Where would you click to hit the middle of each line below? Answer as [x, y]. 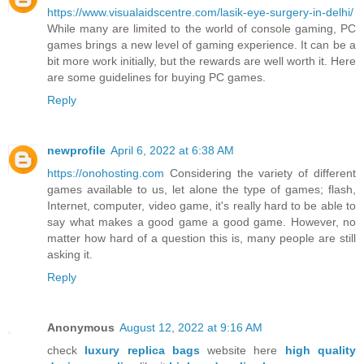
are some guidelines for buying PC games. [156, 77]
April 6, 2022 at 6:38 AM [172, 150]
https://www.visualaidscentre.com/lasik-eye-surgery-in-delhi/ [200, 12]
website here [242, 350]
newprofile [76, 150]
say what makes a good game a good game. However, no [201, 221]
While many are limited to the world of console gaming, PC [201, 28]
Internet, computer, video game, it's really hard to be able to [201, 205]
